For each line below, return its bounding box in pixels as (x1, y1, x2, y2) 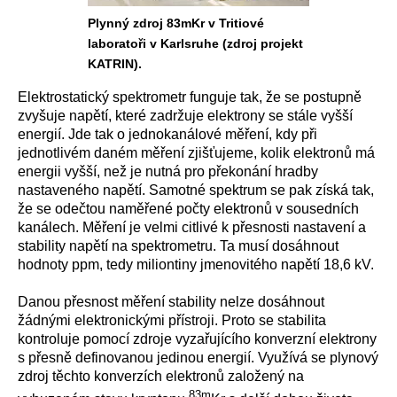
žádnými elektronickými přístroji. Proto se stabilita (18, 313, 326, 328)
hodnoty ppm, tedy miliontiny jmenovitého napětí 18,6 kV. (18, 257, 374, 272)
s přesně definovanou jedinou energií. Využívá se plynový (18, 350, 378, 365)
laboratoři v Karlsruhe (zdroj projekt (88, 36, 303, 51)
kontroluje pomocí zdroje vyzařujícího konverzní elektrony (18, 331, 377, 346)
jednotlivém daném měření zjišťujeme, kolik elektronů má (18, 145, 375, 160)
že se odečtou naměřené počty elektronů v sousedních (18, 201, 359, 216)
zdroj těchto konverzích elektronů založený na (18, 369, 304, 384)
